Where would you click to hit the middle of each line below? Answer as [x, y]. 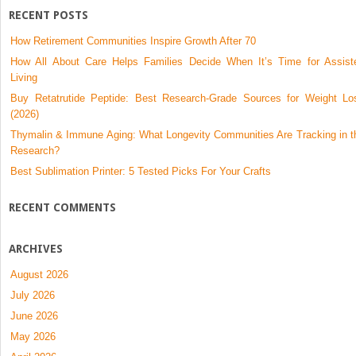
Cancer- [279, 12]
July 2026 [33, 295]
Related [278, 28]
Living [24, 77]
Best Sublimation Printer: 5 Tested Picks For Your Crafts [141, 171]
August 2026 [39, 274]
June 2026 [34, 315]
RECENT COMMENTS [62, 207]
